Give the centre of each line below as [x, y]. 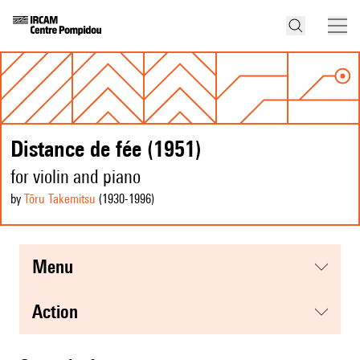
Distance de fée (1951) [106, 149]
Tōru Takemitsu [60, 199]
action [60, 312]
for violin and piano [76, 177]
